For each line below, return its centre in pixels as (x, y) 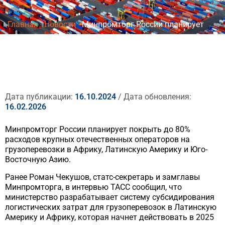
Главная (23, 25)
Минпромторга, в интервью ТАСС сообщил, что (93, 187)
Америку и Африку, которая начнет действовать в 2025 (109, 217)
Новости (60, 25)
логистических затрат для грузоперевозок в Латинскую (111, 207)
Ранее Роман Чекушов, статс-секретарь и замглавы (102, 177)
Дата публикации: (40, 97)
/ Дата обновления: (154, 97)
